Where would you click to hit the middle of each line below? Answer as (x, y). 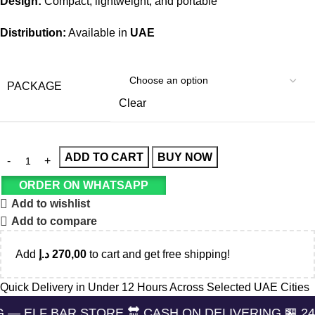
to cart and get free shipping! (158, 254)
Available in (98, 32)
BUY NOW (185, 157)
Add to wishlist (51, 204)
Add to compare (54, 221)
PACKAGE (34, 86)
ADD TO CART (104, 157)
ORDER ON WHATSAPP (83, 185)
